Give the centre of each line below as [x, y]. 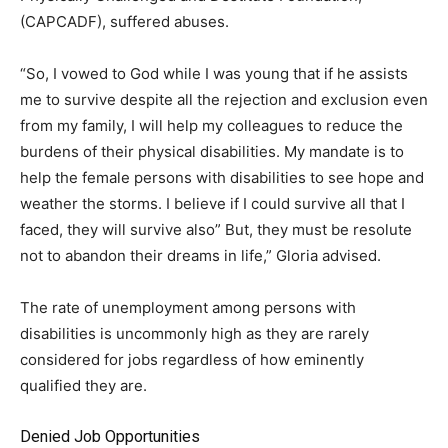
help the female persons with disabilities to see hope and [222, 178]
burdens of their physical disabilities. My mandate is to [212, 152]
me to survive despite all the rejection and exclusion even [224, 100]
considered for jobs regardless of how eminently [192, 360]
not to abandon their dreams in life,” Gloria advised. [200, 256]
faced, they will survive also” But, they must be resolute [216, 230]
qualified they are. [83, 386]
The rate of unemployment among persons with [188, 308]
